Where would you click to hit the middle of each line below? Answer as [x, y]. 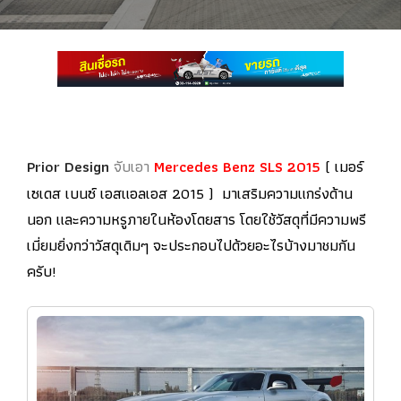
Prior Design [68, 166]
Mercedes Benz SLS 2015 [237, 166]
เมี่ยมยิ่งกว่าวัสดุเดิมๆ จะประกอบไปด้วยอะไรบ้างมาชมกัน [191, 245]
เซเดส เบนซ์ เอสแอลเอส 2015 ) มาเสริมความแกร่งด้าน [190, 193]
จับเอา [132, 166]
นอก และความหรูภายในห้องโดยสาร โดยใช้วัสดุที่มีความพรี [196, 219]
